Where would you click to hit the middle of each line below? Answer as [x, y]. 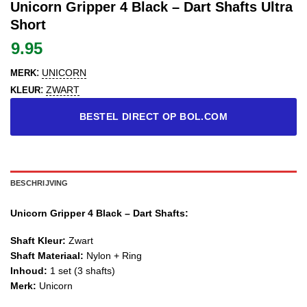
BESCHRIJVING [39, 183]
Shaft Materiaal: [47, 255]
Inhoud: [29, 270]
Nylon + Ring [113, 255]
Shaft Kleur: [38, 240]
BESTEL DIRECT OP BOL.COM [153, 116]
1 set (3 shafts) [81, 270]
